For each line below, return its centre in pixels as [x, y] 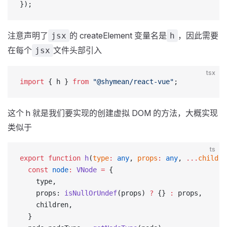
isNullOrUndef [91, 193]
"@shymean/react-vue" [131, 82]
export [32, 158]
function [62, 158]
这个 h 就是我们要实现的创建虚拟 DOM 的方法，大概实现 [113, 113]
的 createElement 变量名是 [118, 35]
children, [46, 205]
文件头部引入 [78, 50]
